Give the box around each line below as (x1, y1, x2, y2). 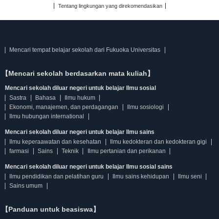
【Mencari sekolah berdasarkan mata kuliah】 (1, 69, 154, 78)
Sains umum (9, 182, 43, 190)
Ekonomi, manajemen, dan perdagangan (9, 104, 119, 111)
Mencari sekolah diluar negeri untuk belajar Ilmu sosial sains (5, 163, 173, 171)
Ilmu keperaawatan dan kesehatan (9, 138, 102, 146)
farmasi (9, 148, 29, 155)
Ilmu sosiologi (127, 104, 164, 111)
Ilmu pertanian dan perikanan (87, 148, 166, 155)
